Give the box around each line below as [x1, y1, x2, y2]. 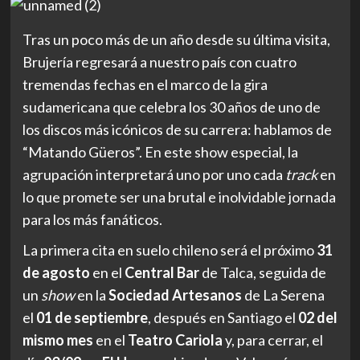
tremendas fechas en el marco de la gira [22, 75, 268, 93]
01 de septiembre [35, 308, 148, 326]
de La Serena [241, 285, 325, 304]
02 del [297, 308, 337, 326]
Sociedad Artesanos [105, 285, 242, 304]
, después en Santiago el [147, 308, 298, 326]
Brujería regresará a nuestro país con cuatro [22, 52, 297, 71]
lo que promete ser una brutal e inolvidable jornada [22, 187, 336, 206]
